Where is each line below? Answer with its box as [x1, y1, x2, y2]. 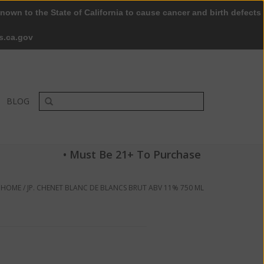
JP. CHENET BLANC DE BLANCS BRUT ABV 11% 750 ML [27, 183, 204, 193]
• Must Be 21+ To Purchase [63, 147, 201, 161]
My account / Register [131, 30, 204, 40]
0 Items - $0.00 [55, 30, 107, 40]
